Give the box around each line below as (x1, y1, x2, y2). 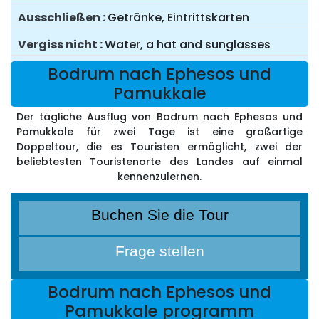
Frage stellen (115, 243, 204, 260)
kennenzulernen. (117, 169, 202, 184)
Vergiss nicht (18, 36, 98, 53)
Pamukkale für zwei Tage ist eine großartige (16, 125, 303, 140)
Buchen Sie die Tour (90, 206, 229, 224)
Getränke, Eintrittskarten (108, 9, 249, 26)
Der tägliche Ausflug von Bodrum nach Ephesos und (16, 110, 303, 125)
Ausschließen (18, 9, 100, 26)
